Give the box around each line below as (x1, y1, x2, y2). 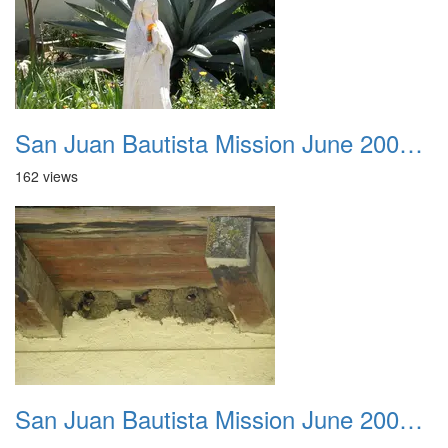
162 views (15, 166, 78, 186)
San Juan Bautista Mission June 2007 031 (399, 401, 423, 436)
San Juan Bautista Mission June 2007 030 (399, 125, 423, 160)
